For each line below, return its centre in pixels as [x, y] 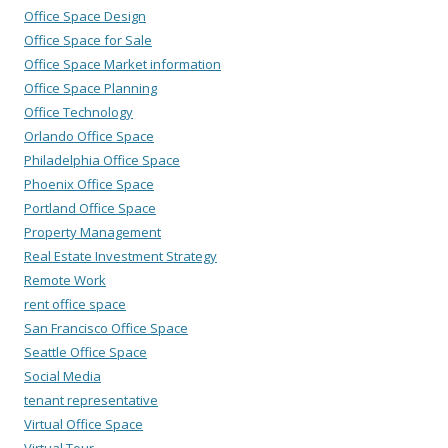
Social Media [62, 376]
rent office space [75, 304]
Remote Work [65, 280]
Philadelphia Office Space [102, 160]
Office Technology [78, 112]
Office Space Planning [90, 88]
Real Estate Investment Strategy [120, 256]
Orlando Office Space [89, 136]
